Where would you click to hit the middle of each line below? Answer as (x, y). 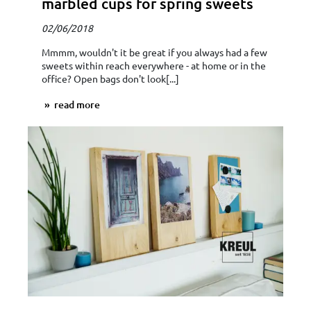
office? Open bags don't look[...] (110, 79)
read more (76, 105)
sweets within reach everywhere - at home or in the (154, 66)
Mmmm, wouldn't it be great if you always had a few (154, 52)
